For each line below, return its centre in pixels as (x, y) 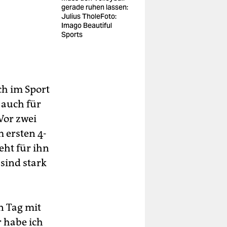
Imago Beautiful (87, 25)
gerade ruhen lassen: (95, 7)
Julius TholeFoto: (89, 16)
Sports (72, 34)
